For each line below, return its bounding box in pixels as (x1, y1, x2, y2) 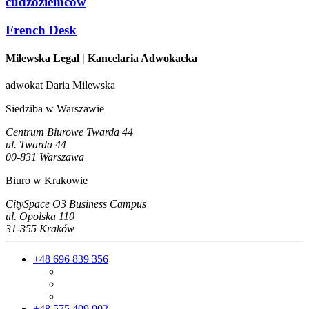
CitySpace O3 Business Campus (6, 198, 146, 210)
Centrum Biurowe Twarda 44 (6, 126, 133, 139)
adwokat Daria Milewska (6, 79, 115, 92)
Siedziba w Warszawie (6, 103, 104, 115)
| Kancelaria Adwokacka (79, 52, 197, 64)
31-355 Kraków (6, 223, 74, 235)
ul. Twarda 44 (6, 139, 66, 151)
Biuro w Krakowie (6, 175, 88, 187)
